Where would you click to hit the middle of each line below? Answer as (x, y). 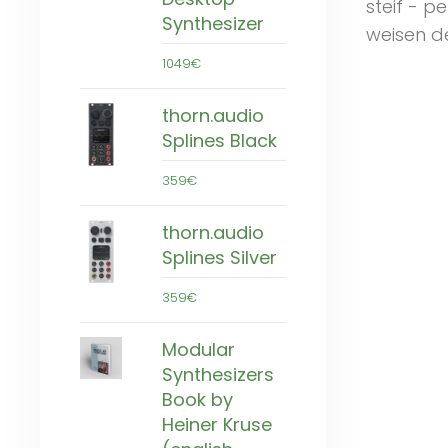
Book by (197, 399)
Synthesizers (218, 374)
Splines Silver (219, 257)
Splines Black (219, 140)
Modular (198, 349)
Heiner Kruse (217, 424)
